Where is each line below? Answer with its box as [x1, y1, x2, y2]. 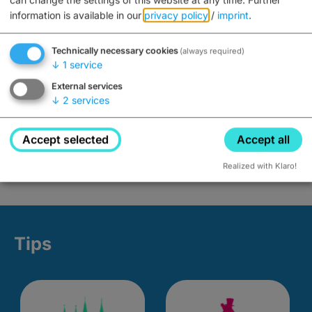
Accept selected [22, 132, 109, 147]
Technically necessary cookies [52, 45, 178, 56]
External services [52, 81, 123, 92]
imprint [217, 9, 249, 22]
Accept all [236, 132, 290, 147]
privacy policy [144, 9, 208, 22]
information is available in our [10, 9, 144, 22]
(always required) [180, 46, 245, 56]
